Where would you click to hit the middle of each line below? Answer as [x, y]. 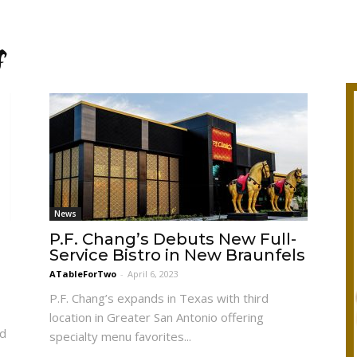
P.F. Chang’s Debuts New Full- [173, 239]
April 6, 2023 [153, 274]
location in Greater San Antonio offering [157, 317]
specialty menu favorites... [120, 336]
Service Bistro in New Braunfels [177, 255]
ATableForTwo [83, 274]
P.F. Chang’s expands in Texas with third [159, 298]
